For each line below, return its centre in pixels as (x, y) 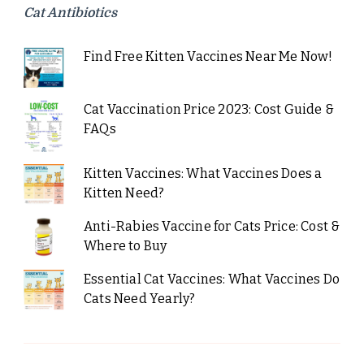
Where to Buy (125, 246)
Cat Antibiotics (70, 13)
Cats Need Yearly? (139, 299)
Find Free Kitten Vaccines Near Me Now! (208, 56)
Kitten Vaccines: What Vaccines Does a (203, 174)
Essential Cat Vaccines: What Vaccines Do (211, 279)
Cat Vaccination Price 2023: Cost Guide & (208, 109)
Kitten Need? (124, 193)
